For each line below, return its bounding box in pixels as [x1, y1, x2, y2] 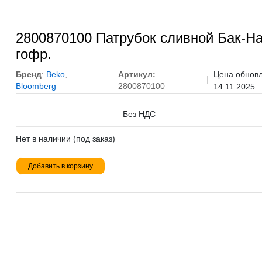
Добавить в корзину [27, 162, 93, 170]
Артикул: [118, 70, 156, 79]
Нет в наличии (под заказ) [15, 134, 115, 143]
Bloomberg [15, 81, 56, 91]
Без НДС [122, 109, 156, 119]
